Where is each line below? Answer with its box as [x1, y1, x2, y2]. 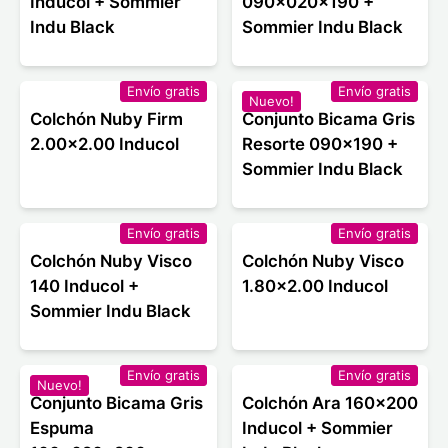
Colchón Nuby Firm [30, 108, 183, 129]
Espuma [30, 417, 94, 438]
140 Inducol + [30, 275, 139, 296]
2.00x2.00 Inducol [30, 133, 179, 154]
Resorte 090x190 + [241, 133, 398, 154]
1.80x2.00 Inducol [241, 275, 388, 296]
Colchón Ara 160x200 [241, 392, 418, 413]
